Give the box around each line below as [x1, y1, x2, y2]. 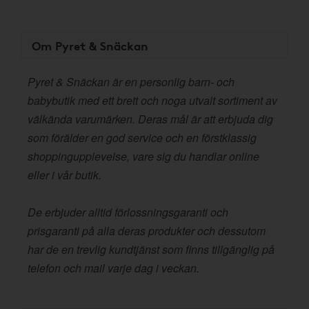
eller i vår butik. [28, 167, 101, 183]
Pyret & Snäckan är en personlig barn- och [28, 74, 235, 90]
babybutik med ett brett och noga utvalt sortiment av [28, 92, 277, 108]
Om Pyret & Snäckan [32, 37, 148, 54]
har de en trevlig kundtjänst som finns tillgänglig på [28, 241, 275, 257]
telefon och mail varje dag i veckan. [28, 260, 199, 276]
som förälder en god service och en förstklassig [28, 130, 257, 146]
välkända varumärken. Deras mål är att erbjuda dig [28, 111, 273, 127]
